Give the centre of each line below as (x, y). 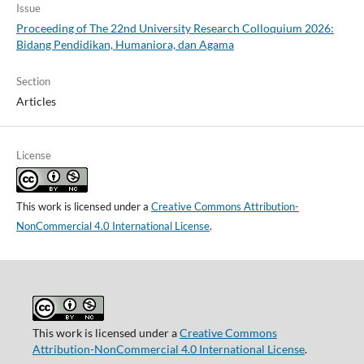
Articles (36, 101)
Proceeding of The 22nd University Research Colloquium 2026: (175, 28)
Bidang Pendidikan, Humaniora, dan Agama (125, 44)
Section (33, 81)
